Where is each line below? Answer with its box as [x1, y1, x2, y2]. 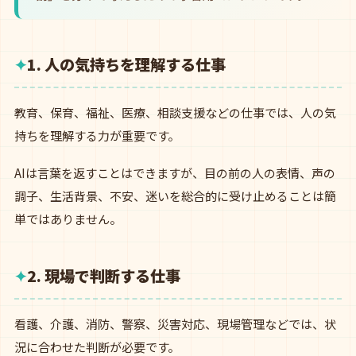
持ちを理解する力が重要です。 [14, 127, 180, 144]
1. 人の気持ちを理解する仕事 [27, 53, 226, 75]
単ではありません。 [14, 211, 122, 227]
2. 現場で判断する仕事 [27, 265, 180, 287]
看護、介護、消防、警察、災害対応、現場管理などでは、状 [14, 315, 336, 332]
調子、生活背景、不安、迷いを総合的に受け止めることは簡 [14, 188, 336, 204]
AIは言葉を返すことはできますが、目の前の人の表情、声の [14, 164, 335, 181]
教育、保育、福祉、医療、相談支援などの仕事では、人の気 [14, 104, 336, 121]
